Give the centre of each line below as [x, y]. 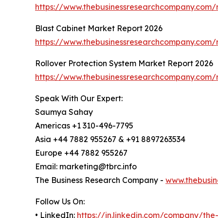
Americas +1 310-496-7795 [84, 126]
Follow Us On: [60, 202]
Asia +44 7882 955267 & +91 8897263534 [110, 139]
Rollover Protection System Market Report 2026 [124, 64]
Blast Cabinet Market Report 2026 [99, 28]
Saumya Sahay [64, 112]
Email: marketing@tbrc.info [86, 167]
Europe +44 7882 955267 [81, 153]
